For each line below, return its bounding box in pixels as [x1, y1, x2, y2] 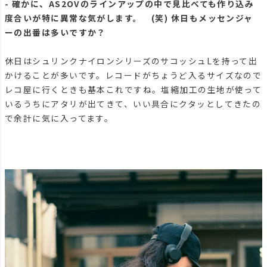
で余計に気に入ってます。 [5, 112, 114, 125]
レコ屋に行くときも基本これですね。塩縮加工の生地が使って [5, 83, 262, 96]
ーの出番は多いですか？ [5, 26, 106, 39]
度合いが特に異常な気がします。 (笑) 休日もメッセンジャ [5, 12, 253, 24]
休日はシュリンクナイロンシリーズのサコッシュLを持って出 [5, 55, 258, 67]
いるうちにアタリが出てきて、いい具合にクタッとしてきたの [5, 98, 262, 110]
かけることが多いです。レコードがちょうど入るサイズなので [5, 69, 262, 82]
